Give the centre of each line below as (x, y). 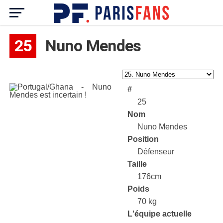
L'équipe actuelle (159, 214)
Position (143, 139)
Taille (137, 164)
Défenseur (156, 152)
